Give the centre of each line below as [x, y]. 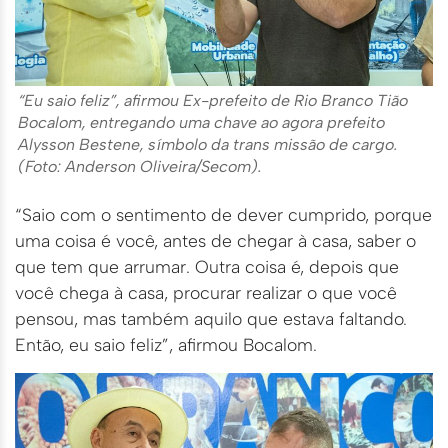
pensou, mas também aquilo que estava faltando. [211, 319]
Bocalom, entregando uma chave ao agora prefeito [201, 123]
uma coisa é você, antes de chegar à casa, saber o [215, 241]
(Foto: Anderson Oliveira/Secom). [140, 167]
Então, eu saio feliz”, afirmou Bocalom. [166, 345]
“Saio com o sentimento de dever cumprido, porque [223, 215]
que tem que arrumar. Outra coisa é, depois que [207, 267]
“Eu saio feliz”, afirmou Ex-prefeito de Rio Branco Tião [213, 101]
